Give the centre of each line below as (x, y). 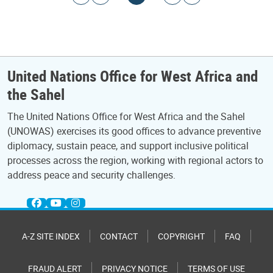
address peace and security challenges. (91, 175)
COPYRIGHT (181, 236)
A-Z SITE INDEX (51, 236)
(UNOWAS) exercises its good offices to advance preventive (134, 131)
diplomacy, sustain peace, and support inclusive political (128, 146)
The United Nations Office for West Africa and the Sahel (126, 116)
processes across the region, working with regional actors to (135, 160)
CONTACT (119, 236)
